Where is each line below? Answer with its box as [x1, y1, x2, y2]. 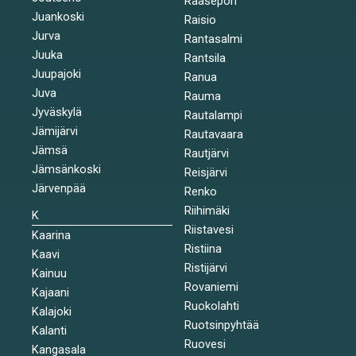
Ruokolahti [184, 298, 239, 313]
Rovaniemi [184, 279, 238, 294]
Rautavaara [184, 126, 243, 141]
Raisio [184, 12, 216, 27]
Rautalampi [184, 107, 242, 122]
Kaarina [32, 227, 71, 242]
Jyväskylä [32, 104, 82, 119]
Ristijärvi [184, 260, 227, 275]
